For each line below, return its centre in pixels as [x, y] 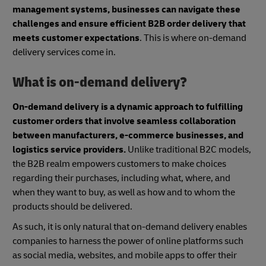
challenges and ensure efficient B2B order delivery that [129, 23]
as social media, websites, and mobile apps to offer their [125, 256]
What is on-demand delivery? [100, 82]
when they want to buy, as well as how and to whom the [124, 193]
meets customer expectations [76, 38]
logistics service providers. [70, 150]
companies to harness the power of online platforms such [128, 241]
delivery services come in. [65, 52]
